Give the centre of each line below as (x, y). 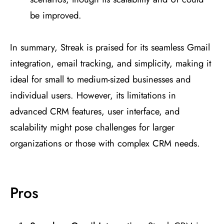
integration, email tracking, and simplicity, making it (110, 63)
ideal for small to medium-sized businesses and (100, 79)
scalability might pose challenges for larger (92, 127)
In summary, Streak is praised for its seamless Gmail (110, 47)
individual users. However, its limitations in (93, 95)
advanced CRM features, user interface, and (95, 111)
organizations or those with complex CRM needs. (105, 143)
